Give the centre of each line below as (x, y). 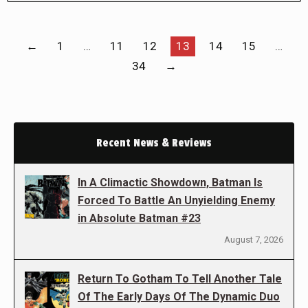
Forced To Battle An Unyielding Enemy (176, 201)
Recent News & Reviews (154, 143)
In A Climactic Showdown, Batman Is (170, 183)
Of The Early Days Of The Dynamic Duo (179, 297)
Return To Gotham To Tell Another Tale (180, 279)
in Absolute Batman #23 (139, 219)
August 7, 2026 (254, 240)
